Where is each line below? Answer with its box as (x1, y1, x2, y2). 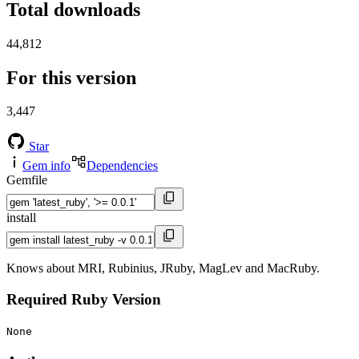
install (6, 211, 36, 225)
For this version (6, 67, 136, 88)
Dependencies (87, 159, 158, 173)
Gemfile (6, 173, 47, 188)
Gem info (22, 159, 71, 173)
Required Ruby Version (6, 291, 161, 309)
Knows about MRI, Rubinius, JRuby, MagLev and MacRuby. (6, 261, 320, 276)
